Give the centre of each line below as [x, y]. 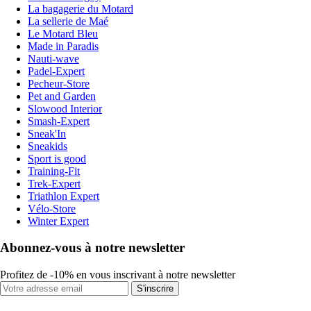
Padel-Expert [56, 71]
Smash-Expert [59, 121]
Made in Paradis [63, 46]
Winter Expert [58, 221]
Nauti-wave [53, 58]
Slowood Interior [65, 108]
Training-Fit [54, 171]
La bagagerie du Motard [81, 8]
